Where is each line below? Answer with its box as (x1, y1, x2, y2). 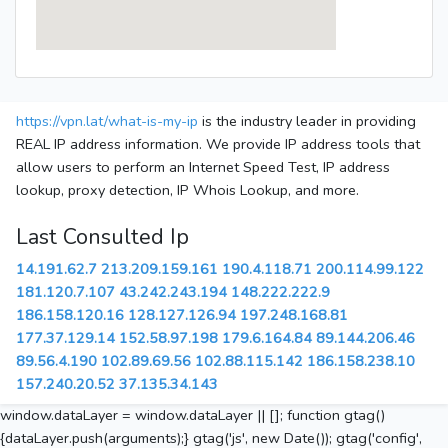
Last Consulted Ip (16, 222, 189, 253)
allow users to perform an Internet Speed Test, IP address (16, 157, 390, 178)
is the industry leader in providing (198, 111, 416, 132)
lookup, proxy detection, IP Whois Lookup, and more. (16, 180, 359, 201)
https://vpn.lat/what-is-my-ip (16, 111, 198, 132)
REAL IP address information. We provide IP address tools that (16, 134, 420, 155)
